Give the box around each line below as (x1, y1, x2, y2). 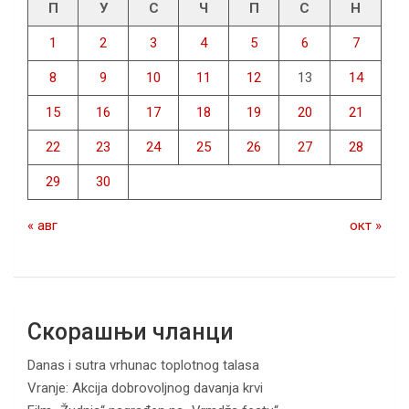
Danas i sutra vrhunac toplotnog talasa (27, 357, 259, 374)
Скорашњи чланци (27, 319, 234, 346)
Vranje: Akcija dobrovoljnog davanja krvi (27, 380, 263, 397)
